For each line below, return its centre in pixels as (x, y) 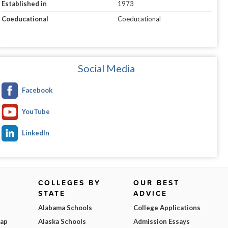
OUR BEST (156, 183)
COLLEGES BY (70, 183)
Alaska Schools (62, 222)
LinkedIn (35, 133)
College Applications (167, 208)
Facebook (37, 90)
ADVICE (150, 194)
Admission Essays (161, 222)
